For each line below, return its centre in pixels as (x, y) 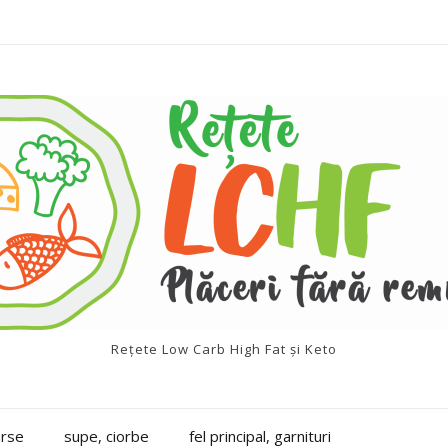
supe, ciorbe (106, 436)
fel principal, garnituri (260, 436)
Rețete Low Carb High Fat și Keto (224, 349)
